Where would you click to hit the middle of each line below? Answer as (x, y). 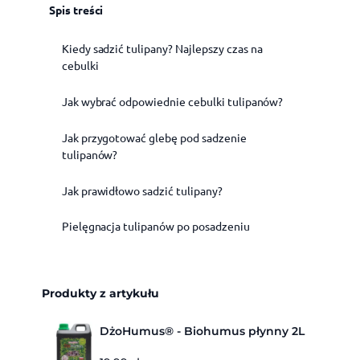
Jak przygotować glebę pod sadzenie (154, 137)
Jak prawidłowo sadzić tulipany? (142, 190)
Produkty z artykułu (100, 293)
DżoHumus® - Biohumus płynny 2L (202, 331)
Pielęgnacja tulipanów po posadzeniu (155, 226)
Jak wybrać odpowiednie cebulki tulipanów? (172, 102)
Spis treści (76, 9)
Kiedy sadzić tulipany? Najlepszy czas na (162, 49)
